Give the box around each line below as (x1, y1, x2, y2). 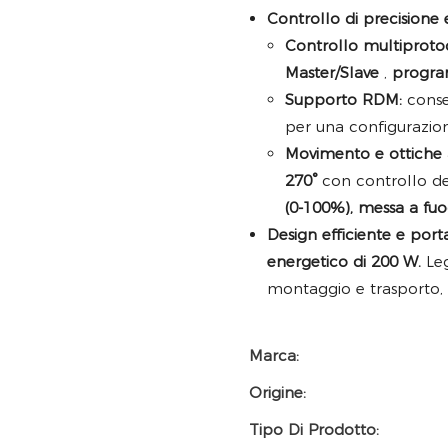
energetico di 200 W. (267, 252, 421, 272)
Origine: (249, 383, 306, 403)
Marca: (249, 346, 299, 366)
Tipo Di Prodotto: (249, 420, 379, 440)
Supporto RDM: (285, 90, 402, 110)
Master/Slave (285, 63, 379, 83)
